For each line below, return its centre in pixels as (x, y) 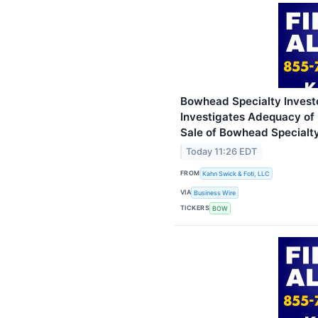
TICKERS (195, 208)
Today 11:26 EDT (222, 152)
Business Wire (215, 192)
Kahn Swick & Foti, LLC (236, 173)
